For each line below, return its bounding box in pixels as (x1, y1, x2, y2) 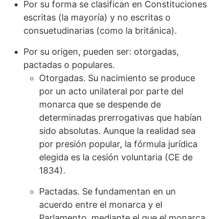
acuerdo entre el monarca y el (39, 199, 162, 210)
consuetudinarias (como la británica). (23, 25, 179, 36)
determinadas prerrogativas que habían (39, 112, 202, 123)
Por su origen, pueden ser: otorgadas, (23, 46, 179, 57)
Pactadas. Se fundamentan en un (39, 186, 176, 197)
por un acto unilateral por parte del (39, 86, 183, 97)
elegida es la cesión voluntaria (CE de (39, 152, 193, 163)
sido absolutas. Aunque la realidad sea (39, 126, 196, 136)
